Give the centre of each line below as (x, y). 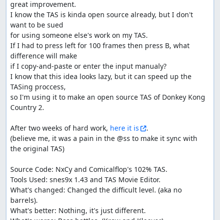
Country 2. (27, 107)
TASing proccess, (38, 86)
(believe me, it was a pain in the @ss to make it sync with (104, 138)
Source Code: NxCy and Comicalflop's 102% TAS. (89, 169)
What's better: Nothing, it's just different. (78, 210)
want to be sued (37, 25)
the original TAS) (37, 148)
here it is (124, 128)
